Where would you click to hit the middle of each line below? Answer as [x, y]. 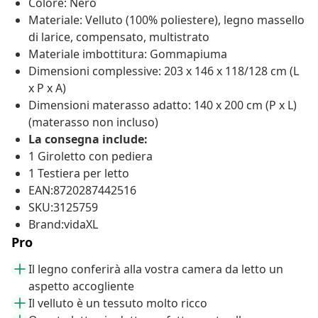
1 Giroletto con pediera [91, 157]
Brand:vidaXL [63, 225]
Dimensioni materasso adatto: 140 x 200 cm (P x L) [163, 105]
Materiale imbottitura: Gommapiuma [128, 54]
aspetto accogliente [81, 286]
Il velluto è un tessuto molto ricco [118, 303]
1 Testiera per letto [79, 174]
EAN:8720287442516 [82, 191]
